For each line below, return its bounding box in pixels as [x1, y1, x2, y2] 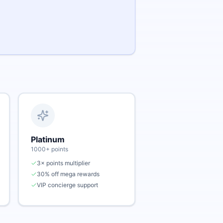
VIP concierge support [37, 181, 98, 189]
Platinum [31, 134, 65, 144]
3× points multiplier [37, 159, 90, 167]
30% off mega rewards [37, 170, 100, 178]
